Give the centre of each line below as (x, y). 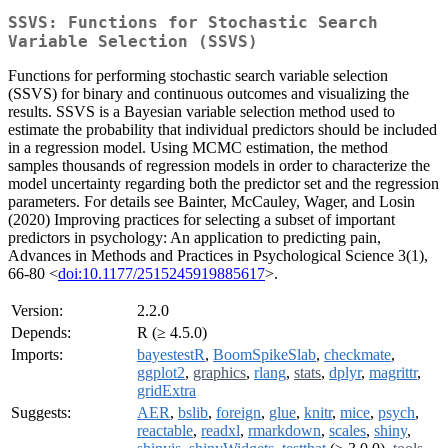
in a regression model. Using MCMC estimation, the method (198, 148)
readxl (220, 431)
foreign (238, 413)
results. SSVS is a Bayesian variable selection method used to (201, 112)
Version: (37, 311)
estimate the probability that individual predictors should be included (222, 130)
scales (347, 431)
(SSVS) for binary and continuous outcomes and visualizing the (208, 94)
